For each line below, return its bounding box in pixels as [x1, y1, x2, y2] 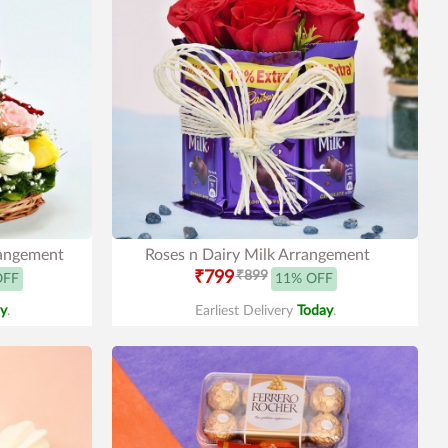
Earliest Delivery [194, 304, 297, 318]
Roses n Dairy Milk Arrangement [144, 247, 370, 263]
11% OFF [274, 271, 333, 286]
